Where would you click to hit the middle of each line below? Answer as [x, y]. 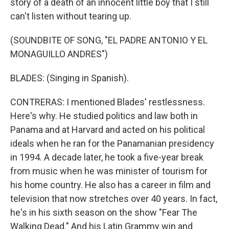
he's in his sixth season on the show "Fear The [104, 212]
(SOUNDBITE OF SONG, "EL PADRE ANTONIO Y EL [109, 40]
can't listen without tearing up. [71, 16]
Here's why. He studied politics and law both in [104, 116]
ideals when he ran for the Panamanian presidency [112, 143]
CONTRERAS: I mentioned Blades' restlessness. [108, 102]
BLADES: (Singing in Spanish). [70, 78]
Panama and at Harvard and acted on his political [108, 130]
